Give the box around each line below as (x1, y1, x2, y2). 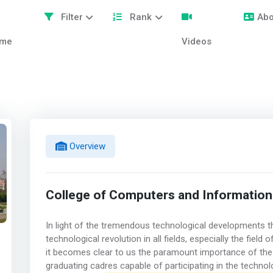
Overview (66, 140, 105, 152)
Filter (58, 12, 83, 23)
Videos (182, 36, 212, 47)
